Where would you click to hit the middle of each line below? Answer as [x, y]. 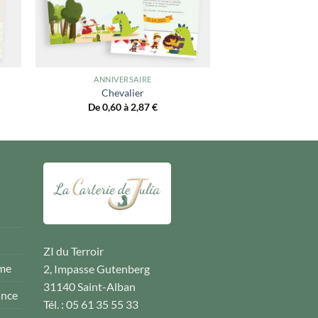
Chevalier [122, 93]
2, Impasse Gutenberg [97, 268]
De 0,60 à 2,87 [120, 106]
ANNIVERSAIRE [123, 79]
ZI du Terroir [73, 251]
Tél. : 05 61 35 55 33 [91, 304]
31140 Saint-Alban [89, 286]
